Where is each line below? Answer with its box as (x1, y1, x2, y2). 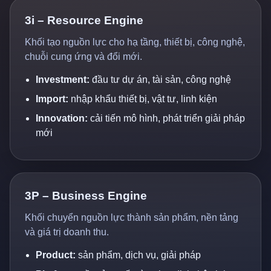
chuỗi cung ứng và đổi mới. (25, 51, 142, 62)
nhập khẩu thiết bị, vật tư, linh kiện (68, 94, 217, 104)
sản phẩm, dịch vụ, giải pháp (76, 250, 201, 260)
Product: (36, 250, 76, 260)
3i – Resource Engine (25, 14, 143, 27)
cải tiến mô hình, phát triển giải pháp (88, 113, 245, 123)
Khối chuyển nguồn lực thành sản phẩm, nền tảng (25, 212, 238, 223)
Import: (36, 94, 68, 104)
